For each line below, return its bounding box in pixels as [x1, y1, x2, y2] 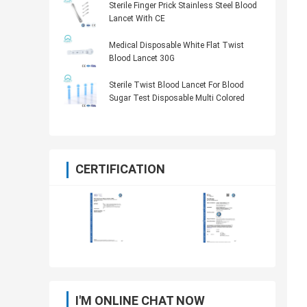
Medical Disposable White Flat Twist [109, 40, 244, 51]
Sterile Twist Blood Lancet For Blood [109, 80, 244, 90]
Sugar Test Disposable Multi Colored [109, 93, 245, 103]
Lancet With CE [109, 14, 165, 24]
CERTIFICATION [75, 162, 165, 177]
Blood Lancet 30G [109, 53, 175, 64]
